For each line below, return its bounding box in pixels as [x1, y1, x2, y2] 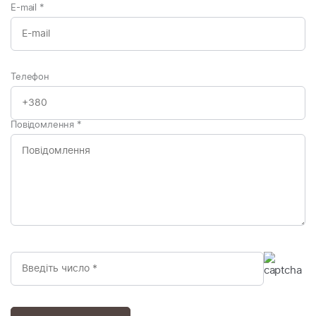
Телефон [11, 73, 49, 82]
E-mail [11, 4, 39, 13]
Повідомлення [11, 121, 78, 130]
